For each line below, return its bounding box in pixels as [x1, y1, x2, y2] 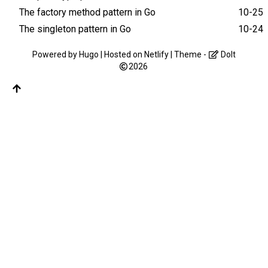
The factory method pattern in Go [19, 6, 156, 18]
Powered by [32, 49, 80, 59]
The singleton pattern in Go [19, 23, 131, 35]
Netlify [144, 49, 169, 59]
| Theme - [169, 49, 209, 59]
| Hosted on [99, 49, 145, 59]
